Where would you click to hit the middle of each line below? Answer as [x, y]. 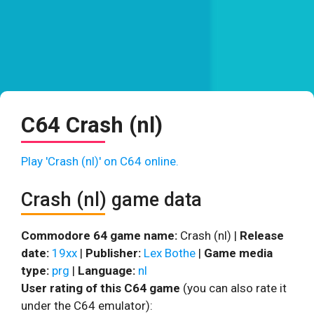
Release [262, 235]
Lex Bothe [170, 253]
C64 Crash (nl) [92, 125]
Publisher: [113, 253]
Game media [238, 253]
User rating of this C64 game [101, 288]
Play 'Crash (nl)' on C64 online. [100, 161]
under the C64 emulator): [87, 305]
